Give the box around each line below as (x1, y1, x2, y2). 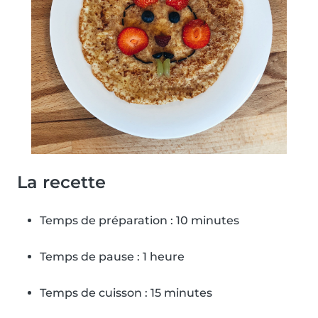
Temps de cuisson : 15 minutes (40, 285, 212, 300)
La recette (17, 171, 106, 192)
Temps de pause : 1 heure (40, 249, 185, 263)
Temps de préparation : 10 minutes (40, 213, 239, 227)
